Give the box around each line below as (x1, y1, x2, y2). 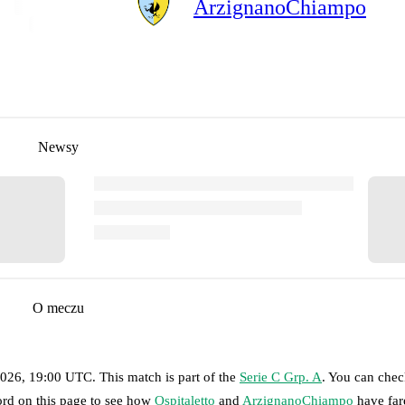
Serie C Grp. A (240, 369, 322, 384)
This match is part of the (99, 369, 240, 384)
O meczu (32, 299, 84, 316)
